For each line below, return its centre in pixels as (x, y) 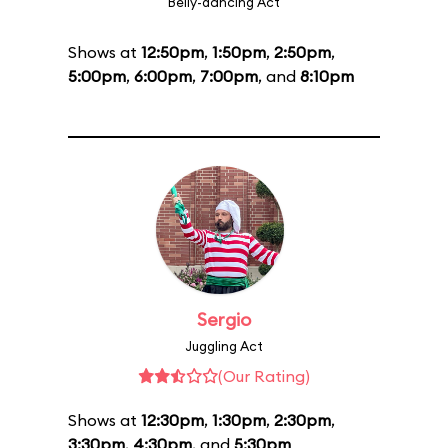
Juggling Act (224, 346)
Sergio (224, 319)
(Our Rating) (264, 376)
